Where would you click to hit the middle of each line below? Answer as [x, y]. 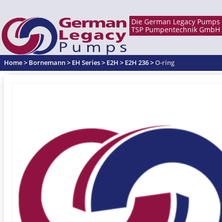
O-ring [165, 62]
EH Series [86, 62]
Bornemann [47, 62]
